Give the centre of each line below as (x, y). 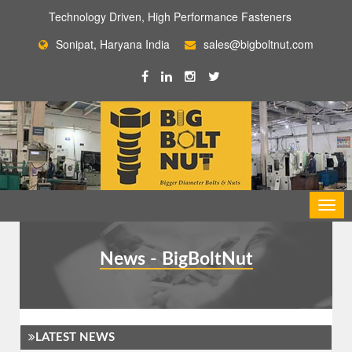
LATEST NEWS (75, 337)
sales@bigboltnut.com (258, 44)
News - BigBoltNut (176, 259)
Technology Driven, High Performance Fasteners (170, 16)
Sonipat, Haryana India (113, 44)
